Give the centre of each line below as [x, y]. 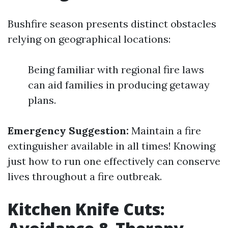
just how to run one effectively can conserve [114, 161]
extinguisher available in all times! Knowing [111, 146]
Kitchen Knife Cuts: [86, 209]
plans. [42, 100]
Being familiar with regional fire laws [116, 70]
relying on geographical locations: [89, 39]
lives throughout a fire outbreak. [85, 177]
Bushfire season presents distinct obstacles [112, 24]
